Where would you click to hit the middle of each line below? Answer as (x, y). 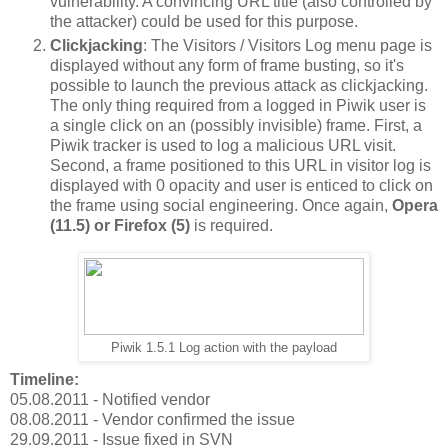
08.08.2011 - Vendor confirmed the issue (152, 419)
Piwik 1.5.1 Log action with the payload (224, 347)
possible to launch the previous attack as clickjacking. (239, 86)
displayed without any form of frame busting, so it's (227, 66)
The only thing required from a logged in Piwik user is (238, 106)
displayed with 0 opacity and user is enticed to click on (241, 186)
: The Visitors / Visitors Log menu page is (287, 46)
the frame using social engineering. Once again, (221, 206)
